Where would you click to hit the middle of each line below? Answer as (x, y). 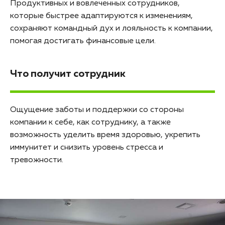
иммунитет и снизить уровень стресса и (87, 147)
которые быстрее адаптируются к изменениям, (101, 16)
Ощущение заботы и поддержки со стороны (97, 110)
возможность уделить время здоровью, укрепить (105, 135)
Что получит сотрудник (68, 74)
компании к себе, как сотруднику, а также (90, 122)
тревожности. (37, 160)
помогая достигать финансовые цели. (83, 41)
